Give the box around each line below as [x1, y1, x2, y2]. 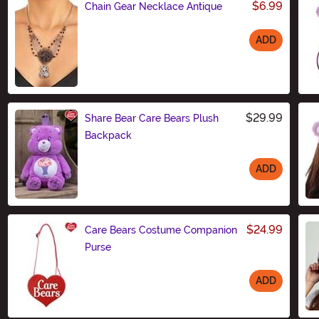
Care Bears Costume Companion [85, 224, 237, 236]
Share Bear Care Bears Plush [85, 112, 219, 124]
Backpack [85, 129, 132, 141]
